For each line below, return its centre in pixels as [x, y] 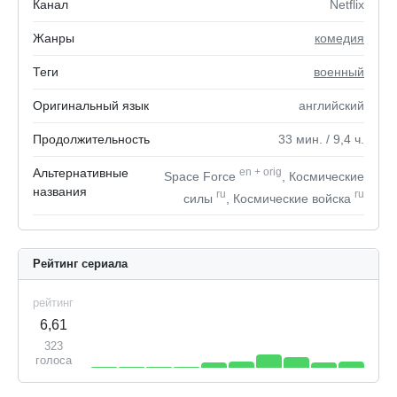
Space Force [202, 176]
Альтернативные [81, 173]
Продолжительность [91, 139]
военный [339, 72]
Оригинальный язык [91, 105]
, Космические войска [290, 198]
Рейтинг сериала [80, 264]
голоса [53, 361]
